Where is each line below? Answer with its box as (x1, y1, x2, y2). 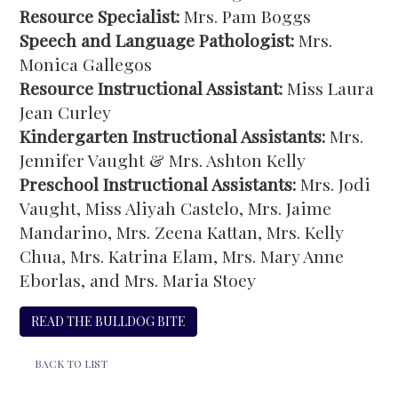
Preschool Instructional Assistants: (20, 172, 297, 195)
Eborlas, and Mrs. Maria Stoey (20, 268, 261, 291)
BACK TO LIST (35, 355, 108, 370)
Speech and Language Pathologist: (20, 28, 295, 52)
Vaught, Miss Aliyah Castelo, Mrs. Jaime (20, 196, 332, 219)
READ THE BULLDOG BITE (31, 313, 187, 330)
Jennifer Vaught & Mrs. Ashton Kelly (20, 148, 306, 171)
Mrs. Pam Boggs (179, 4, 312, 28)
